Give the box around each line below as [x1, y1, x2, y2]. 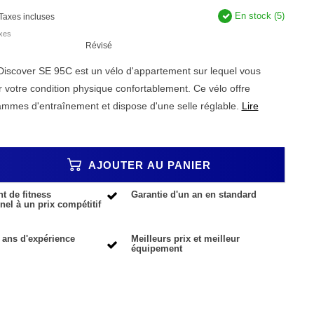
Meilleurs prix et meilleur [131, 233, 240, 245]
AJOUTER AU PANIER [84, 158, 211, 171]
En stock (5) [232, 11, 285, 21]
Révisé [86, 41, 113, 50]
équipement [131, 243, 183, 254]
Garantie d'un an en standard [131, 189, 257, 200]
